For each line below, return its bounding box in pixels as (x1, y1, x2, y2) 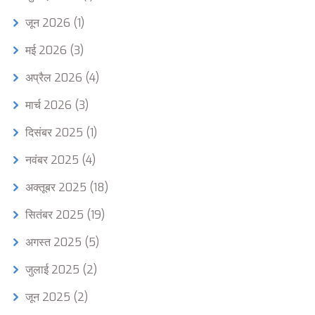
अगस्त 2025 (25, 235, 84, 250)
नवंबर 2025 (25, 153, 82, 168)
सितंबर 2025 (25, 207, 86, 223)
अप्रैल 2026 (25, 70, 85, 86)
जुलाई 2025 (25, 262, 82, 278)
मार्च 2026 (25, 98, 75, 113)
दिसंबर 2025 (25, 125, 86, 141)
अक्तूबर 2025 (25, 180, 89, 195)
